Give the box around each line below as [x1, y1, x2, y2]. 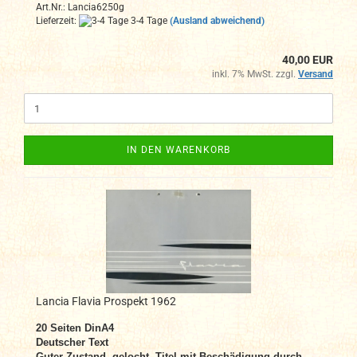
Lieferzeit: [36, 15, 79, 27]
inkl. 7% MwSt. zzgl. [212, 69, 298, 80]
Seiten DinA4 [50, 322, 114, 335]
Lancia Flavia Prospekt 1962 [36, 295, 176, 308]
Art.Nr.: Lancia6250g [36, 2, 124, 14]
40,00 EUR [282, 53, 333, 67]
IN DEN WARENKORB [127, 144, 230, 156]
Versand [298, 69, 333, 80]
